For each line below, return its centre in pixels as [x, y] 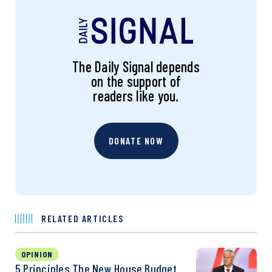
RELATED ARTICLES [83, 218]
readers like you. [136, 95]
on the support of [136, 81]
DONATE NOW [136, 140]
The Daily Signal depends [136, 66]
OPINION [37, 254]
